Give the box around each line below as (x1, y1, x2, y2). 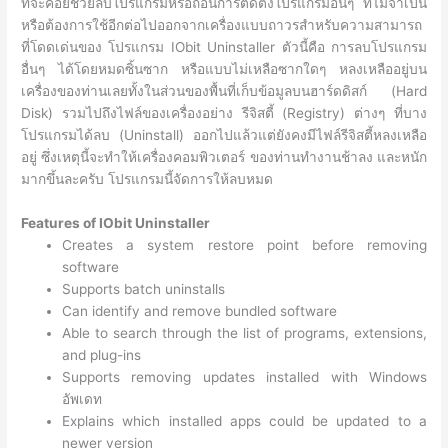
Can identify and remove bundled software (62, 302, 338, 319)
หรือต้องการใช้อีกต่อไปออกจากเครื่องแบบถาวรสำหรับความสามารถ (21, 17, 423, 34)
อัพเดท (62, 390, 103, 407)
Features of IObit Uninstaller (21, 214, 211, 231)
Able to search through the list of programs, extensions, (62, 324, 427, 341)
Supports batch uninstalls (62, 280, 226, 297)
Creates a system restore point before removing (62, 236, 427, 253)
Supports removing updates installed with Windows (62, 368, 427, 385)
